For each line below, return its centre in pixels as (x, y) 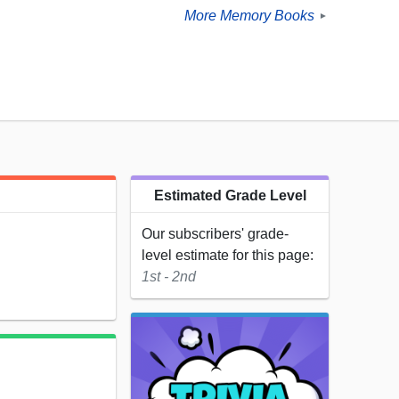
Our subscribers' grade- (215, 234)
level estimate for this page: (228, 256)
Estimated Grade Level (230, 196)
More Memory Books (249, 16)
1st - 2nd (169, 277)
